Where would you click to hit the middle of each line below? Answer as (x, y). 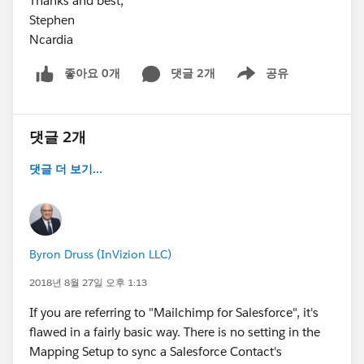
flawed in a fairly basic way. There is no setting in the (175, 332)
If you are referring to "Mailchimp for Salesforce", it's (174, 313)
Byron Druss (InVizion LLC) (100, 255)
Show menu (256, 82)
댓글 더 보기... (66, 169)
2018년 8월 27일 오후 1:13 (88, 283)
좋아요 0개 (92, 74)
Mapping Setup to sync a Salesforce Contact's (156, 352)
